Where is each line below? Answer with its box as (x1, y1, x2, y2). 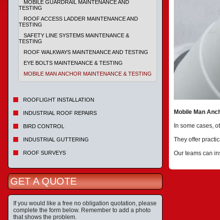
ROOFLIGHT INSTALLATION (23, 97, 94, 103)
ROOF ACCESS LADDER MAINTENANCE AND (24, 16, 138, 22)
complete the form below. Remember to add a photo (13, 207, 151, 214)
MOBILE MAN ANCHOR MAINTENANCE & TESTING (24, 71, 152, 77)
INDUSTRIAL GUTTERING (23, 137, 89, 142)
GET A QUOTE (10, 176, 77, 187)
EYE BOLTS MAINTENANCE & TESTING (24, 60, 123, 66)
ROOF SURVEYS (23, 150, 66, 156)
